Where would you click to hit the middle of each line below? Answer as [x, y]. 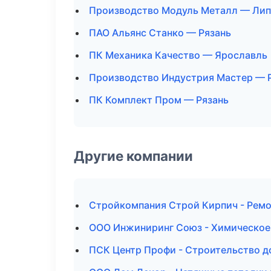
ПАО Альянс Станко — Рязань [160, 33]
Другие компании [133, 156]
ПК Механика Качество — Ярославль [178, 55]
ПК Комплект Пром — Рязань [159, 100]
